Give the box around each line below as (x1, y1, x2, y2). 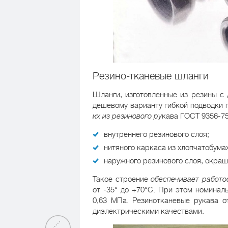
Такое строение (93, 174, 151, 184)
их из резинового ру (93, 111, 162, 121)
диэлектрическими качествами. (93, 206, 204, 216)
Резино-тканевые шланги (93, 70, 209, 82)
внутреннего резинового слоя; (104, 129, 209, 139)
